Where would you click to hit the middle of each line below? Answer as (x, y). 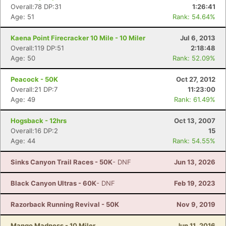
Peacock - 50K (34, 79)
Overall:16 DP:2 (34, 131)
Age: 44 (23, 141)
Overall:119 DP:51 (37, 48)
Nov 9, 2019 (196, 204)
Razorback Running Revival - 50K (65, 204)
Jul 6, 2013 (198, 38)
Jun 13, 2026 (195, 162)
